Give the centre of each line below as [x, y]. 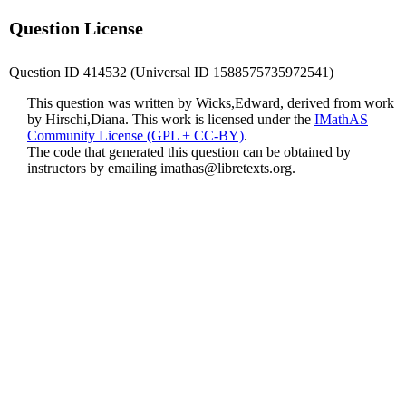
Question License [76, 28]
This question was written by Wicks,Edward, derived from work [211, 103]
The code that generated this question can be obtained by [189, 152]
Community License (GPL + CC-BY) [135, 135]
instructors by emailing [94, 168]
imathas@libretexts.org [226, 168]
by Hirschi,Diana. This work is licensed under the [171, 119]
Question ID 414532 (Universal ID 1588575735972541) [171, 72]
